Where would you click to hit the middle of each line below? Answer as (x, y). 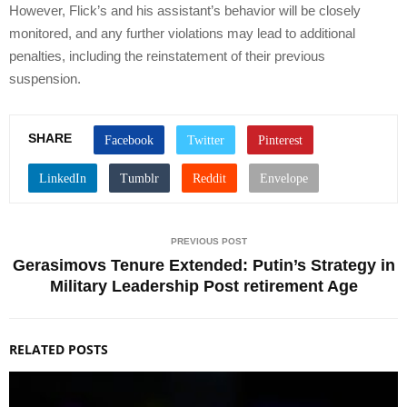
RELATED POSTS (59, 349)
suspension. (45, 78)
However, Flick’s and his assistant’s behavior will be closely (185, 10)
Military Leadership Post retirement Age (203, 286)
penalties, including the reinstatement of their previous (167, 55)
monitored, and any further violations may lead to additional (182, 33)
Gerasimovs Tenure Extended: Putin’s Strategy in (203, 265)
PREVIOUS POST (209, 241)
